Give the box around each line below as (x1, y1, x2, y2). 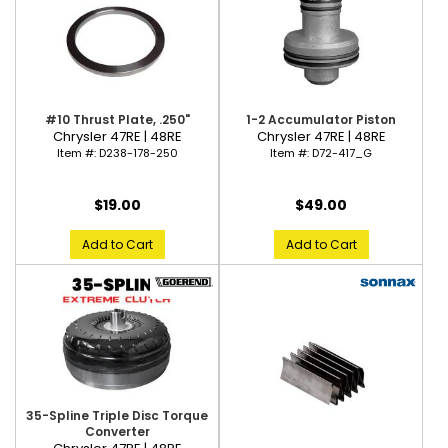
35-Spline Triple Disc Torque (26, 407, 208, 424)
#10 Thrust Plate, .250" (44, 111, 190, 128)
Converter (84, 423, 150, 440)
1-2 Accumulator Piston (246, 111, 396, 128)
